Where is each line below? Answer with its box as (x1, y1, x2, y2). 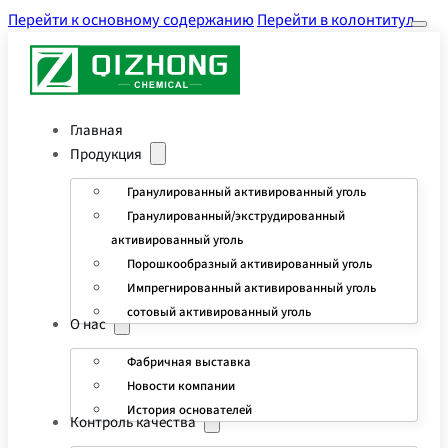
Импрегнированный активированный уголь (127, 278, 377, 297)
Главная (70, 120, 124, 142)
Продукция (70, 144, 143, 166)
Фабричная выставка (127, 352, 252, 371)
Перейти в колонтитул (257, 9, 415, 31)
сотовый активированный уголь (127, 302, 312, 321)
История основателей (127, 400, 253, 419)
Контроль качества (70, 412, 197, 434)
